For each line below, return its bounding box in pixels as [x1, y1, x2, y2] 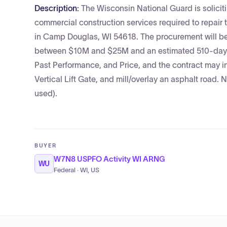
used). [34, 89, 57, 98]
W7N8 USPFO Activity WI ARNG [54, 155, 165, 163]
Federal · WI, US [54, 167, 99, 174]
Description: [34, 4, 81, 13]
